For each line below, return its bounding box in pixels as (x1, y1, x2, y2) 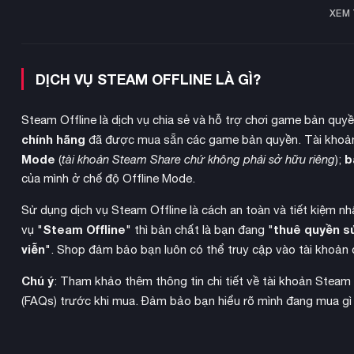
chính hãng (21, 132, 85, 147)
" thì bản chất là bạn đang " (126, 223, 273, 237)
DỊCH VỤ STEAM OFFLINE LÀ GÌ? (36, 70, 261, 88)
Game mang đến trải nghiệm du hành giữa (21, 314, 248, 328)
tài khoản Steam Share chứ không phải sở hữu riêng (62, 153, 335, 167)
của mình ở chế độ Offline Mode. (21, 171, 195, 186)
